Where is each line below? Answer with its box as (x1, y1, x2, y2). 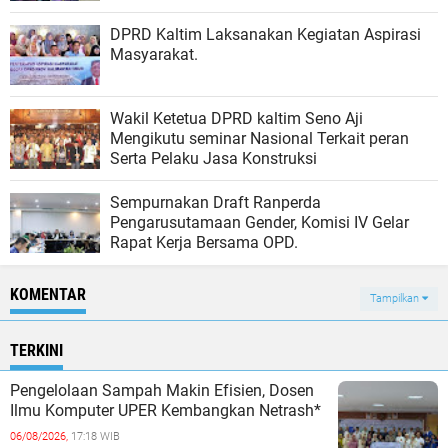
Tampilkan (370, 292, 422, 306)
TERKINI (10, 341, 63, 361)
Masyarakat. (110, 45, 198, 65)
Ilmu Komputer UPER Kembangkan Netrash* (10, 401, 321, 421)
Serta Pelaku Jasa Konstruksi (110, 149, 317, 169)
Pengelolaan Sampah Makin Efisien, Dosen (10, 381, 314, 401)
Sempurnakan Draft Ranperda (110, 193, 321, 213)
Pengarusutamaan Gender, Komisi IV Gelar (110, 213, 409, 233)
